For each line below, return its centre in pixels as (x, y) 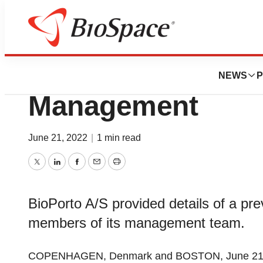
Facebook (99, 170)
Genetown (46, 42)
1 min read (119, 138)
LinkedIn (76, 170)
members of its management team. (136, 223)
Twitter (52, 170)
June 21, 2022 (59, 138)
